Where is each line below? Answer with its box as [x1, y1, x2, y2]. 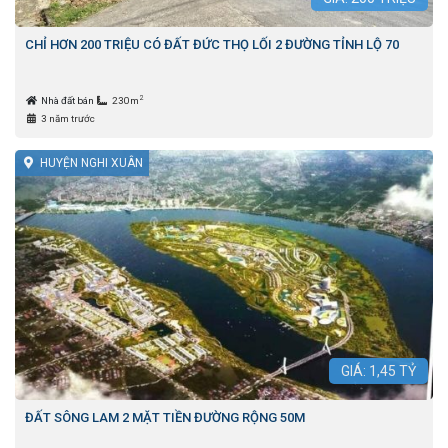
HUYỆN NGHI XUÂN [39, 155, 143, 170]
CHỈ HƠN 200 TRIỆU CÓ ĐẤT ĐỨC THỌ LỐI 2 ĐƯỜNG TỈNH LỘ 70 [25, 36, 399, 52]
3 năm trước [40, 112, 95, 124]
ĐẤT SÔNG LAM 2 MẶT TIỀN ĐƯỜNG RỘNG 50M [25, 410, 305, 426]
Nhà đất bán [40, 94, 96, 106]
